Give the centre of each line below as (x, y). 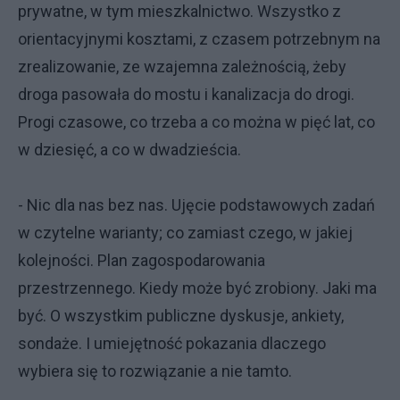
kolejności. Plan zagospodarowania (142, 260)
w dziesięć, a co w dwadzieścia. (129, 150)
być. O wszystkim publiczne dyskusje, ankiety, (181, 316)
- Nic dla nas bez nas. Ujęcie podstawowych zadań (196, 205)
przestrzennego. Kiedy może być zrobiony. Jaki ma (197, 288)
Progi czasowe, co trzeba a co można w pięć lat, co (196, 122)
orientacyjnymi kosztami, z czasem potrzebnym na (199, 39)
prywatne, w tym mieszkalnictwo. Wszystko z (179, 11)
